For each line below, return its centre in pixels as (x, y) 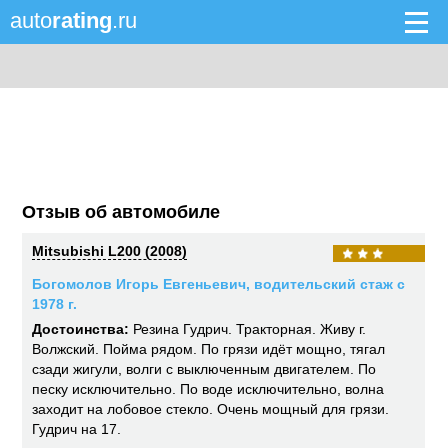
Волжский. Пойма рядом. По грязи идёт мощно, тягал (209, 349)
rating (82, 20)
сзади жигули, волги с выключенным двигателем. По (204, 369)
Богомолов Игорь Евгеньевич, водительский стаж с (219, 284)
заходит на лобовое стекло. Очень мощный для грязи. (211, 409)
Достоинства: (81, 329)
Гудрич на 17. (77, 429)
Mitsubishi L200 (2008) (110, 251)
